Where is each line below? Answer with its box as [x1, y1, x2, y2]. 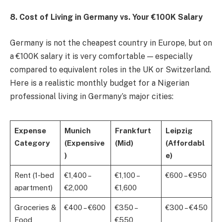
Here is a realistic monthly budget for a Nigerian [10, 78, 189, 88]
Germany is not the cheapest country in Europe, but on [10, 38, 212, 48]
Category [14, 138, 50, 147]
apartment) [14, 183, 53, 192]
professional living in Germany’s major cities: [10, 91, 173, 101]
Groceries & [14, 203, 56, 212]
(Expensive [64, 138, 105, 147]
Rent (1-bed [14, 170, 54, 179]
